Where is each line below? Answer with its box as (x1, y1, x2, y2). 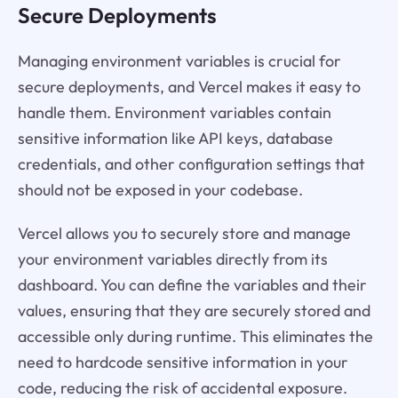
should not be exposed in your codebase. (17, 179, 303, 200)
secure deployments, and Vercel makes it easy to (17, 76, 361, 97)
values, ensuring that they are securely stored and (17, 299, 370, 321)
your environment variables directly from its (17, 248, 328, 269)
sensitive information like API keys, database (17, 127, 333, 148)
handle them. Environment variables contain (17, 101, 331, 123)
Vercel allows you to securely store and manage (17, 222, 351, 243)
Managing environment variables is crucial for (17, 50, 341, 71)
